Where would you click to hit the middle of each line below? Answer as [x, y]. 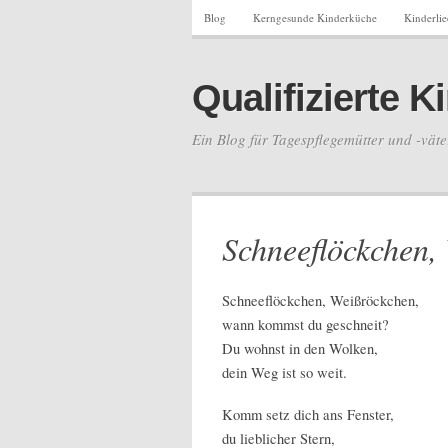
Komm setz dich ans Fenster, [308, 414]
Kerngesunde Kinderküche [315, 17]
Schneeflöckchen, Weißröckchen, [320, 300]
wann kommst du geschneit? [305, 324]
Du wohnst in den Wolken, [300, 348]
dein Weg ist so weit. [284, 372]
